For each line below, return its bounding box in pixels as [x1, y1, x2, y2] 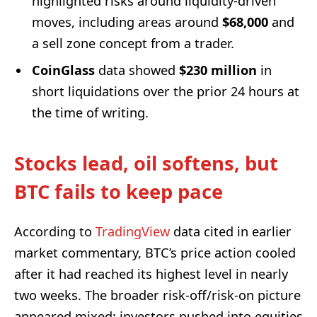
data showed [95, 62, 179, 79]
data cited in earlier [170, 222, 292, 240]
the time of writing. [32, 104, 149, 122]
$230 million [179, 62, 257, 79]
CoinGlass [32, 62, 95, 79]
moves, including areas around [32, 13, 222, 31]
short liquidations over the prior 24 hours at [32, 83, 299, 100]
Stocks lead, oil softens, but [14, 150, 278, 177]
